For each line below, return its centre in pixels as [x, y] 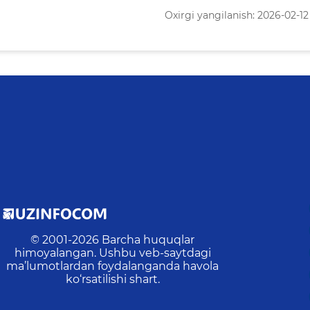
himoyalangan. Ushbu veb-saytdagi [112, 253]
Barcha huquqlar [148, 240]
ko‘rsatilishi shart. [112, 280]
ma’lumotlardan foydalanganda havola [113, 266]
